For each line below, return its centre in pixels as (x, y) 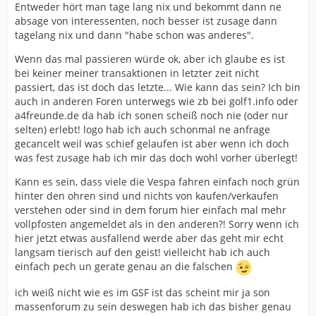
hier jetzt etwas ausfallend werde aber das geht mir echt (149, 238)
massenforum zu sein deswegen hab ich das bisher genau (153, 306)
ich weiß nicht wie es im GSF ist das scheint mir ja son (142, 292)
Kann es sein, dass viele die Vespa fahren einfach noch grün (157, 182)
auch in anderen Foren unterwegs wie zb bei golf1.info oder (157, 101)
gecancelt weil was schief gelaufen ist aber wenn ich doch (152, 144)
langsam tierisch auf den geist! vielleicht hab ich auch (142, 252)
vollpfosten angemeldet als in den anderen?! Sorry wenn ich (157, 224)
